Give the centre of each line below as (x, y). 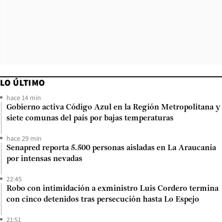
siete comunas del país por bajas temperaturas (90, 118)
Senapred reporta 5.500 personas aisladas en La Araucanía (111, 148)
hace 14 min (24, 97)
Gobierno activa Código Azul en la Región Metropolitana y (113, 107)
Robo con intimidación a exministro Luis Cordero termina (112, 189)
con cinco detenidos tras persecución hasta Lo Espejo (103, 199)
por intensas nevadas (44, 159)
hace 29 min (24, 138)
